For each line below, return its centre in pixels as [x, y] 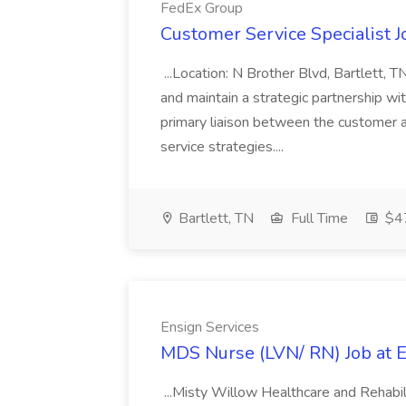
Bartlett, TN [214, 218]
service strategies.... [224, 147]
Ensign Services [210, 327]
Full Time [318, 218]
